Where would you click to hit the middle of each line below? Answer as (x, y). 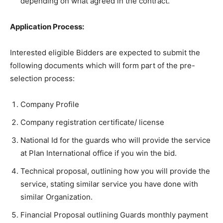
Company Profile (50, 104)
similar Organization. (56, 197)
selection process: (42, 78)
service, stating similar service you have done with (109, 184)
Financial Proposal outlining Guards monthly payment (114, 215)
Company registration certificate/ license (92, 122)
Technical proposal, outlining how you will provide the (115, 171)
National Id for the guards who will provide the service (115, 140)
